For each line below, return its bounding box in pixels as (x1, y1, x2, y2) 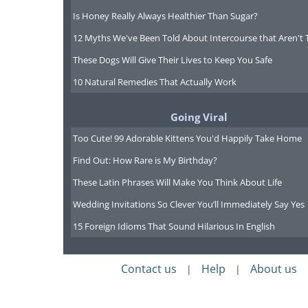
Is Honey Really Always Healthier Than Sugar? (72, 10, 258, 22)
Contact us (121, 261, 177, 276)
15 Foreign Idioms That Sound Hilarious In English (72, 220, 275, 232)
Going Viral (170, 110, 228, 124)
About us (250, 261, 297, 276)
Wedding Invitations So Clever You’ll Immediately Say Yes (72, 198, 305, 210)
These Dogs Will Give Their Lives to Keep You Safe (72, 54, 272, 66)
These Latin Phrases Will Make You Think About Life (72, 176, 282, 188)
